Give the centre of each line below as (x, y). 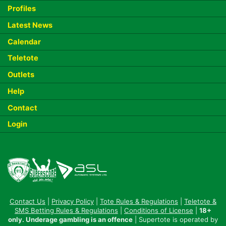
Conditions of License (159, 211)
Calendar (24, 42)
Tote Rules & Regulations (139, 202)
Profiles (21, 9)
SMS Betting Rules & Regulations (66, 211)
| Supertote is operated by (175, 220)
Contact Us (27, 202)
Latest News (30, 25)
